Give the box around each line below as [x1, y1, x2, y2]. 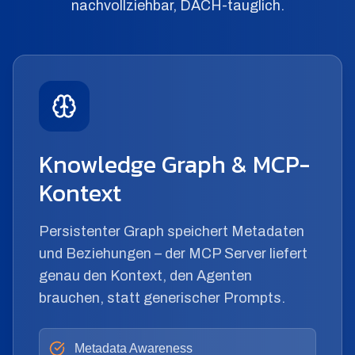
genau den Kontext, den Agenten [39, 268, 252, 284]
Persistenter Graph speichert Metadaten [39, 223, 304, 239]
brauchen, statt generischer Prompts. [39, 290, 285, 306]
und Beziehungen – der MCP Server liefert [39, 246, 307, 261]
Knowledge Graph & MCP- [39, 147, 310, 182]
